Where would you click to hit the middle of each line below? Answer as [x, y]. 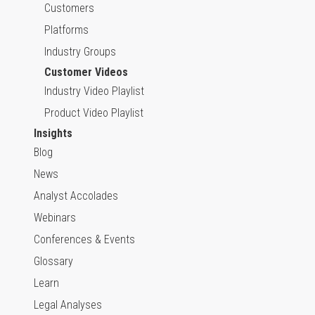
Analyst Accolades [76, 196]
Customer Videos [86, 72]
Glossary [53, 262]
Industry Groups [80, 52]
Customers [69, 8]
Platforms [66, 30]
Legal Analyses [68, 305]
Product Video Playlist [94, 113]
